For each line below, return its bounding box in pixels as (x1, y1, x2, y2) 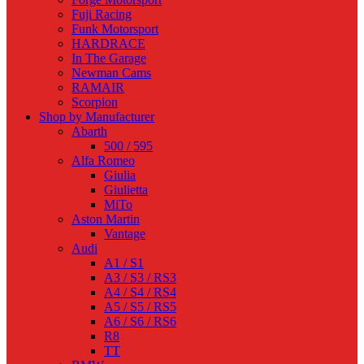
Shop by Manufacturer (39, 110, 154, 124)
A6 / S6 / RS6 (104, 314, 176, 329)
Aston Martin (71, 212, 140, 227)
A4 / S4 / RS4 (104, 285, 176, 300)
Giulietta (104, 183, 148, 197)
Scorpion (71, 95, 118, 110)
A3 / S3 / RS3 (104, 271, 176, 285)
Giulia (104, 168, 136, 183)
